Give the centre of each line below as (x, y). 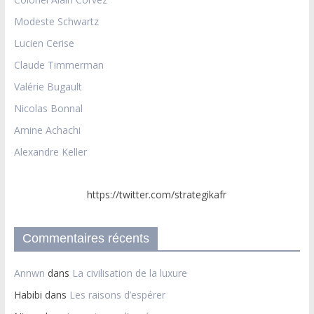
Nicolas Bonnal (48, 109)
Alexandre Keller (50, 152)
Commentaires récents (86, 239)
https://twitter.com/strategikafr (157, 195)
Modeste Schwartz (56, 22)
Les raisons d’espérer (117, 295)
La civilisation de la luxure (129, 273)
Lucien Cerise (44, 43)
